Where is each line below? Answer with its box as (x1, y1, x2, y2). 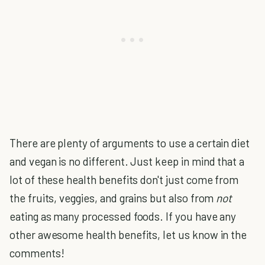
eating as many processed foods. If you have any (9, 209, 237, 223)
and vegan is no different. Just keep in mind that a (9, 154, 245, 168)
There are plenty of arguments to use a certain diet (9, 136, 250, 150)
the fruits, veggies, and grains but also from (9, 191, 216, 205)
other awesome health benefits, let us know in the (9, 228, 247, 241)
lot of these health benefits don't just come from (9, 173, 239, 186)
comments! (9, 246, 64, 260)
